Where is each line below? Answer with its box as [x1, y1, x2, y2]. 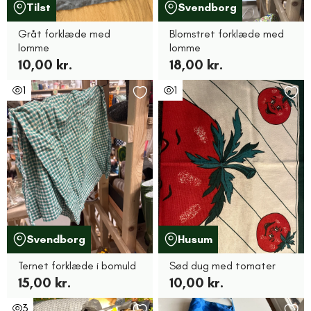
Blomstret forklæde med [169, 27, 284, 40]
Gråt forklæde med [18, 27, 110, 40]
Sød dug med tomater [169, 259, 276, 272]
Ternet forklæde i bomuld [18, 259, 136, 272]
